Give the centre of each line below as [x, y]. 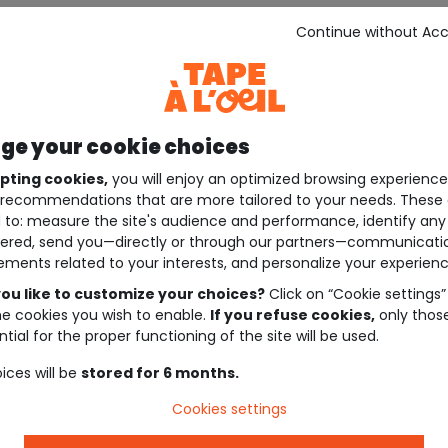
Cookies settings [229, 409]
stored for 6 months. [160, 373]
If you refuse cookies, [292, 315]
